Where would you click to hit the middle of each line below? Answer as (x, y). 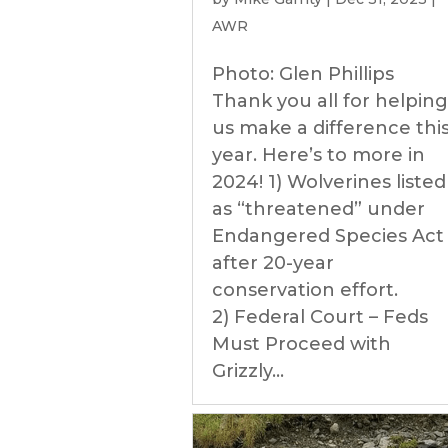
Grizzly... (248, 371)
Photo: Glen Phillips (303, 74)
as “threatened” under (318, 209)
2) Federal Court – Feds (320, 317)
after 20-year (273, 263)
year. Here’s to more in (318, 155)
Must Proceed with (301, 344)
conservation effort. (305, 290)
